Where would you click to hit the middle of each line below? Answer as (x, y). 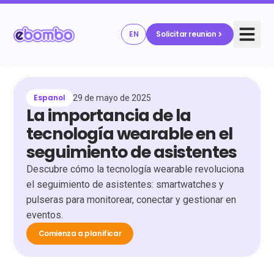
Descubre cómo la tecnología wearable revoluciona (135, 169)
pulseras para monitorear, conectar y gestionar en (131, 200)
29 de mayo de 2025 (112, 98)
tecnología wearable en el (129, 134)
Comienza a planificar (80, 234)
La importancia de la (108, 116)
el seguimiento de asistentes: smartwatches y (125, 185)
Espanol (49, 98)
